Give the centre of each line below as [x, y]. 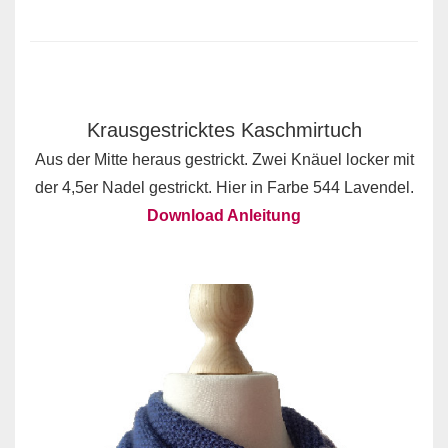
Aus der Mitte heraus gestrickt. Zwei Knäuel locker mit [224, 160]
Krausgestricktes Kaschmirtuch [224, 130]
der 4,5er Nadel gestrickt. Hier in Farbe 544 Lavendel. [224, 188]
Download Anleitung [224, 216]
